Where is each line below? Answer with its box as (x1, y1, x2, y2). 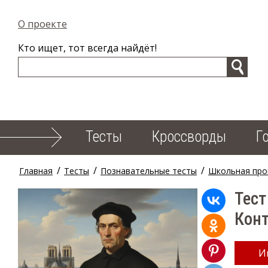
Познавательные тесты (100, 165, 197, 176)
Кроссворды (151, 128, 226, 145)
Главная (19, 165, 53, 176)
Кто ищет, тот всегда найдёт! (18, 41, 157, 54)
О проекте (18, 17, 67, 31)
